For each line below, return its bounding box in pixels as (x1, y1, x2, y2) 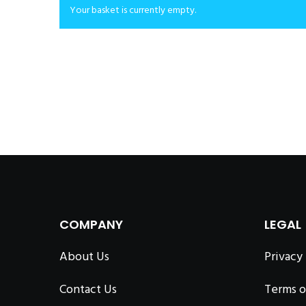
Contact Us (59, 279, 117, 299)
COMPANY (59, 215, 123, 233)
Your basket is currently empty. (70, 1, 196, 18)
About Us (59, 246, 109, 266)
